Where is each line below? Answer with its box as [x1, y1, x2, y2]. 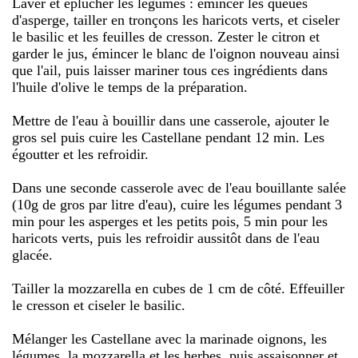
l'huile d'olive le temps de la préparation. [12, 78, 248, 95]
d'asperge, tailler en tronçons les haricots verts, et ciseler [12, 11, 340, 28]
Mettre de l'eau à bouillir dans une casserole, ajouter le [12, 112, 329, 129]
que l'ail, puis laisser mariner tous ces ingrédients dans [12, 62, 328, 78]
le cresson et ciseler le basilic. [12, 296, 185, 313]
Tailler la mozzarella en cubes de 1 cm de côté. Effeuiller [12, 280, 344, 296]
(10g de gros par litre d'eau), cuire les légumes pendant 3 [12, 196, 342, 213]
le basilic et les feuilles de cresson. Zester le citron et [12, 28, 320, 45]
